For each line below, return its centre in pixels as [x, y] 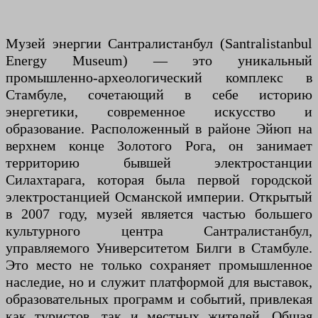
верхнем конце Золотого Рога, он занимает [159, 145]
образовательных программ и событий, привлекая [159, 298]
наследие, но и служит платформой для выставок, [159, 281]
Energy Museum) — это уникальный [159, 60]
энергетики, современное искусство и [159, 111]
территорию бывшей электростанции [159, 162]
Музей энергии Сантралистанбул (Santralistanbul [159, 43]
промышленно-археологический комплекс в [159, 77]
